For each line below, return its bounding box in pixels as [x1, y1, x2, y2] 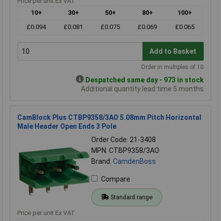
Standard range [110, 193, 152, 201]
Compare [101, 175, 130, 184]
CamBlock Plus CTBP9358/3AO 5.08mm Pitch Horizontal [17, 113, 201, 122]
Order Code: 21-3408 [91, 136, 156, 144]
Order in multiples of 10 [141, 64, 204, 71]
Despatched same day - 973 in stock [85, 76, 204, 84]
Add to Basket [149, 47, 197, 55]
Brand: [91, 157, 113, 166]
